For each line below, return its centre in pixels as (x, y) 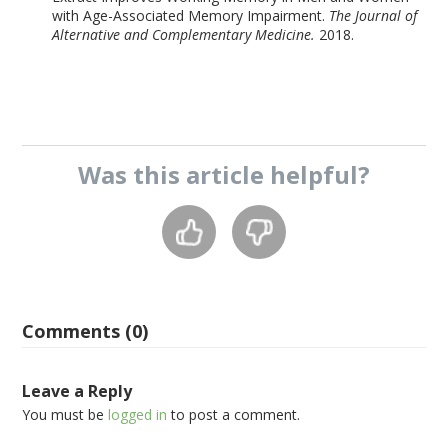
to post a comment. (234, 414)
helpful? (317, 174)
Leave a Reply (77, 391)
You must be (65, 414)
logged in (138, 414)
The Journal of (373, 15)
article (225, 174)
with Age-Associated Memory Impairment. (191, 15)
